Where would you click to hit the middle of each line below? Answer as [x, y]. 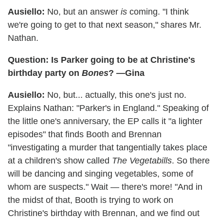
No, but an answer [83, 11]
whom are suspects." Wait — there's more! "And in [105, 187]
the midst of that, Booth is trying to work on [91, 200]
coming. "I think [158, 11]
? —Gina [127, 73]
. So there [191, 160]
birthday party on [45, 73]
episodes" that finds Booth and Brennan [85, 134]
